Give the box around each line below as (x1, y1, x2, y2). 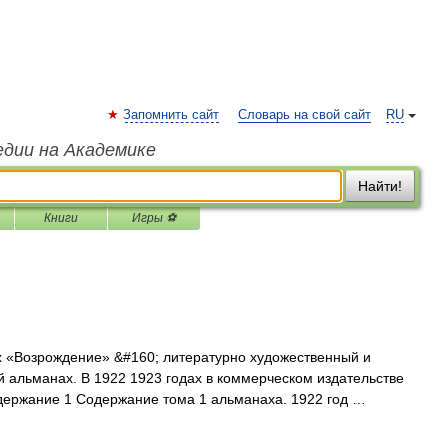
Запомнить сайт (123, 108, 219, 122)
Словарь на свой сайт (238, 108, 371, 122)
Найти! (358, 178, 402, 194)
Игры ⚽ (132, 211, 176, 225)
